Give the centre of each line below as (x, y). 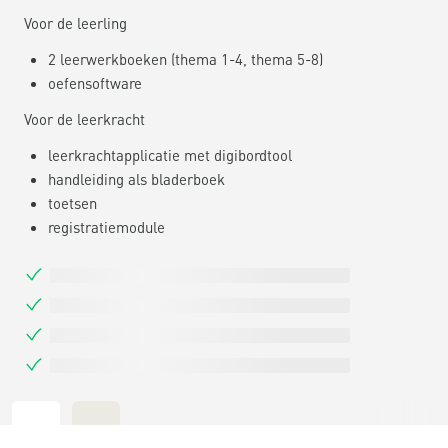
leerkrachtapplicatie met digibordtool (170, 154)
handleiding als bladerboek (136, 178)
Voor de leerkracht (84, 118)
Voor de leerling (75, 22)
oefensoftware (95, 82)
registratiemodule (106, 226)
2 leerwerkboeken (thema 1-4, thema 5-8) (185, 58)
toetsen (72, 202)
